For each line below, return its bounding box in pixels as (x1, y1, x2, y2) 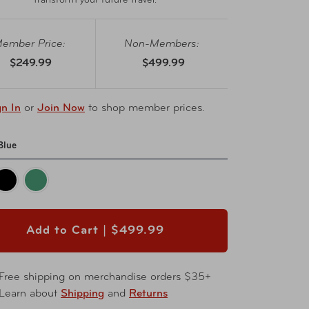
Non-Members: (124, 39, 199, 50)
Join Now (37, 103, 85, 114)
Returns (129, 288, 168, 299)
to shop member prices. (85, 103, 205, 114)
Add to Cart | (26, 224, 107, 237)
